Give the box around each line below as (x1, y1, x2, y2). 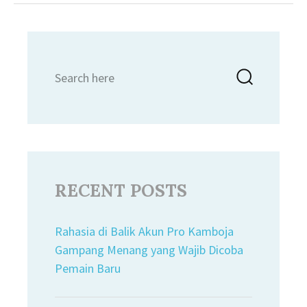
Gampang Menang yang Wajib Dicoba (55, 242, 243, 258)
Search (54, 60, 88, 75)
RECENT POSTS (55, 180, 187, 201)
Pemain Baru (55, 260, 121, 276)
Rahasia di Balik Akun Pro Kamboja (55, 223, 234, 239)
